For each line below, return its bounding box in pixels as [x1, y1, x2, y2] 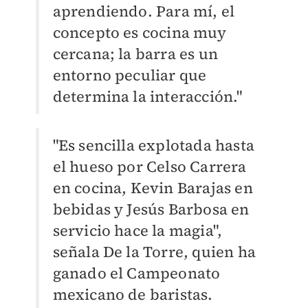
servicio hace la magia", [52, 220, 223, 241]
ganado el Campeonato [52, 263, 221, 284]
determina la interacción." [52, 86, 243, 107]
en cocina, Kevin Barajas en [52, 177, 253, 199]
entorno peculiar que [52, 65, 207, 86]
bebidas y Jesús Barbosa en [52, 199, 250, 220]
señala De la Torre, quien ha [52, 241, 256, 263]
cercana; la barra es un [52, 43, 219, 65]
